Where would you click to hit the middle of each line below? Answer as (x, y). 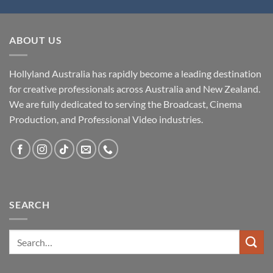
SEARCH (30, 204)
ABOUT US (36, 40)
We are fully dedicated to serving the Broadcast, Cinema (126, 104)
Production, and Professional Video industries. (106, 119)
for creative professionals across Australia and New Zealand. (135, 88)
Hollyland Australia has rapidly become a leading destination (135, 73)
